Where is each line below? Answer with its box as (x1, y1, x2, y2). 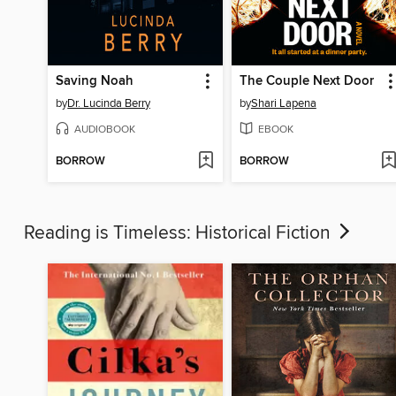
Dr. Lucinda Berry (67, 95, 151, 110)
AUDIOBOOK (74, 122, 136, 136)
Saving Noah (56, 72, 134, 89)
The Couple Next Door (239, 72, 374, 89)
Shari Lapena (250, 95, 316, 110)
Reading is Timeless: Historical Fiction (24, 222, 335, 246)
